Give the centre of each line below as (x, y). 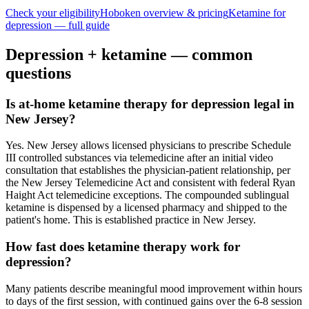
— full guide (81, 25)
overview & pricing (185, 12)
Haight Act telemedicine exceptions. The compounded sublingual (147, 195)
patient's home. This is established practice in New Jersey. (131, 220)
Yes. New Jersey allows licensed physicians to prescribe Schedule (148, 146)
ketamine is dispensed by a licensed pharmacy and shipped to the (146, 208)
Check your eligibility (53, 12)
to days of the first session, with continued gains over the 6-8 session (154, 301)
